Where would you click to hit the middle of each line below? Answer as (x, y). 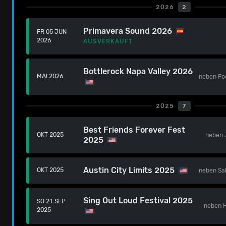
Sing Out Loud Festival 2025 (138, 201)
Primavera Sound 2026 (128, 31)
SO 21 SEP (51, 201)
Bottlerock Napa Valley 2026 (138, 71)
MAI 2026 (50, 76)
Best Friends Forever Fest (134, 130)
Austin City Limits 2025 (129, 170)
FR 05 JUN (52, 32)
